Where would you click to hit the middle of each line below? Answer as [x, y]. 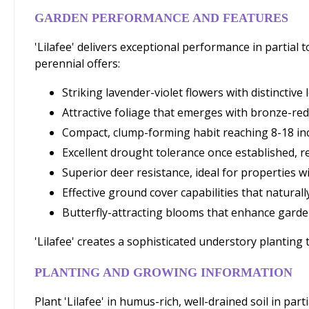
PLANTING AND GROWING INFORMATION [163, 272]
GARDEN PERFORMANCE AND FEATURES [161, 18]
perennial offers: [77, 63]
